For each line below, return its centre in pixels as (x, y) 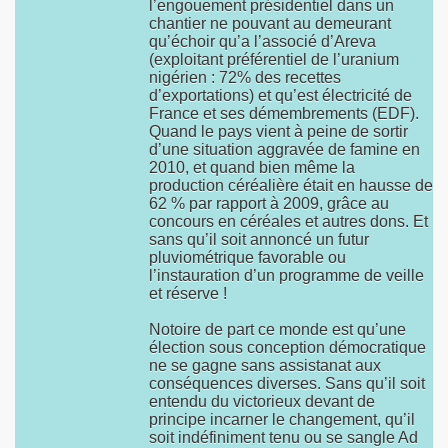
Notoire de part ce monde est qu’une (277, 329)
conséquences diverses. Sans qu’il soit (287, 383)
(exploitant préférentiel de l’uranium (274, 59)
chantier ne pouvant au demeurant (270, 23)
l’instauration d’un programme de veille (286, 275)
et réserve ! (188, 293)
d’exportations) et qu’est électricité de (280, 95)
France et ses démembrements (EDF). (284, 113)
